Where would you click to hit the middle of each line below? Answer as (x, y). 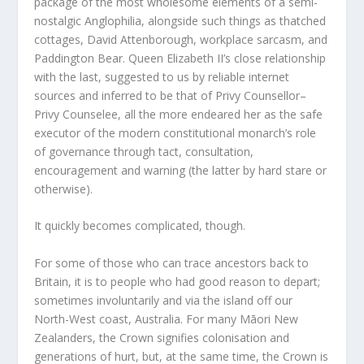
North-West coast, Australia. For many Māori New (167, 318)
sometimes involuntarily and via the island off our (164, 300)
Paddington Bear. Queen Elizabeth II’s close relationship (180, 58)
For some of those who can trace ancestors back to (172, 262)
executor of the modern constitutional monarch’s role (175, 133)
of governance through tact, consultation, (144, 152)
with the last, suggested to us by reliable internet (162, 77)
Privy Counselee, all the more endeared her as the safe (179, 114)
